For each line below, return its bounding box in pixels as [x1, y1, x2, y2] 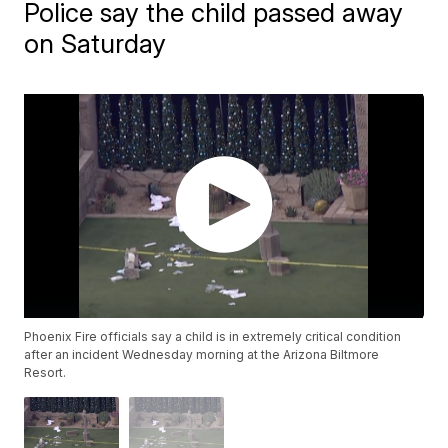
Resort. [24, 365, 67, 381]
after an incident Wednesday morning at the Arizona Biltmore [24, 347, 380, 363]
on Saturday [24, 28, 167, 59]
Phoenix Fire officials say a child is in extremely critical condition [24, 329, 402, 345]
